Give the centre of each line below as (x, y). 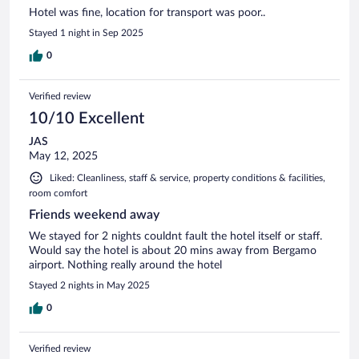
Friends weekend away (94, 214)
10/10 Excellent (87, 118)
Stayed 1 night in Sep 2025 (86, 32)
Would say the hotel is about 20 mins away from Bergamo (173, 250)
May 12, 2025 (63, 156)
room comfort (58, 193)
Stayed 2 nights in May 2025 (89, 285)
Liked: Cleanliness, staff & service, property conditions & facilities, (188, 177)
